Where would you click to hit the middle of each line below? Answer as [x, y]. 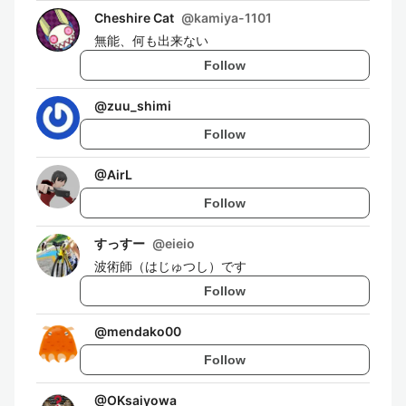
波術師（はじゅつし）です [170, 266]
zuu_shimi [139, 106]
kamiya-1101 [233, 18]
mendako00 [144, 331]
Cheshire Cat [134, 18]
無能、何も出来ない [151, 40]
